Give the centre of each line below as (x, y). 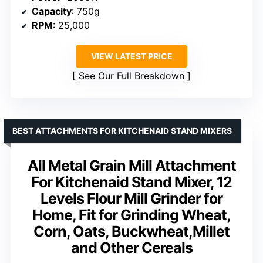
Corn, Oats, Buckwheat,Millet (131, 232)
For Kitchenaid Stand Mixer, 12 (131, 182)
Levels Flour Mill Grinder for (131, 199)
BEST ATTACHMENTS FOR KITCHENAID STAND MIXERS (122, 131)
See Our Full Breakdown (131, 76)
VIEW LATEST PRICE (131, 56)
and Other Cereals (131, 248)
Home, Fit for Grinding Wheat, (131, 215)
